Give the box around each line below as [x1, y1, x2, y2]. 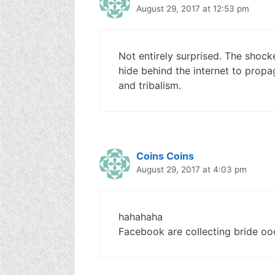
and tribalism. [118, 79, 181, 91]
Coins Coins [136, 149, 194, 162]
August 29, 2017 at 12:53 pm [136, 3, 249, 14]
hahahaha [118, 210, 163, 223]
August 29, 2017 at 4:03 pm [136, 164, 247, 174]
